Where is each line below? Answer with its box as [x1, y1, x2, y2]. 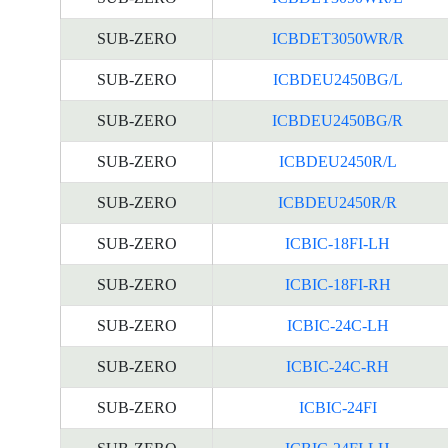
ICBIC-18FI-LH [285, 235, 390, 252]
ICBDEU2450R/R [278, 194, 397, 211]
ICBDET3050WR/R [271, 30, 404, 47]
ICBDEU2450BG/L [272, 71, 403, 88]
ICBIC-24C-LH [286, 317, 389, 334]
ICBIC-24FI [298, 399, 377, 416]
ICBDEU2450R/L [278, 153, 397, 170]
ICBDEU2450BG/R [272, 112, 403, 129]
